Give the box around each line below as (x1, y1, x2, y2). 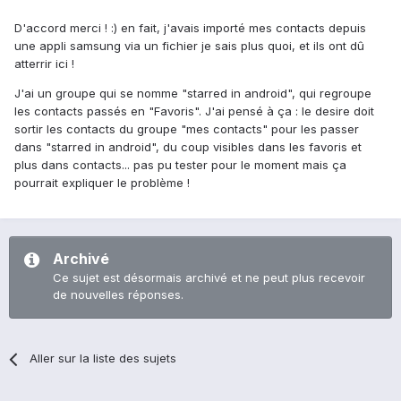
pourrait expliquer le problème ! (14, 175, 190, 191)
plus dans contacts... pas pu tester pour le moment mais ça (14, 158, 346, 173)
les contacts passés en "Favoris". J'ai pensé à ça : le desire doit (14, 104, 374, 119)
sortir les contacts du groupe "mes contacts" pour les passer (14, 122, 359, 137)
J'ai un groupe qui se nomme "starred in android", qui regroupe (14, 86, 371, 101)
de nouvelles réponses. (53, 287, 183, 303)
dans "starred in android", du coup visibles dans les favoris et (14, 140, 362, 155)
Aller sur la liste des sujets (30, 351, 177, 366)
